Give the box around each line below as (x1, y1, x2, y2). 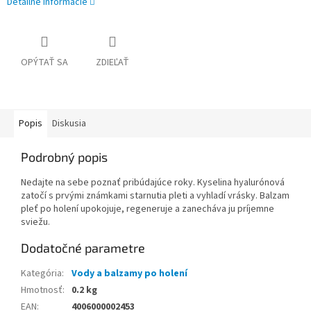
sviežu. (21, 215, 50, 230)
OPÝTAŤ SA (21, 56, 68, 70)
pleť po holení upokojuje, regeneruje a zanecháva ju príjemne (21, 202, 274, 217)
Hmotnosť (21, 283, 62, 298)
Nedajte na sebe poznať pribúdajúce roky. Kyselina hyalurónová (21, 176, 285, 190)
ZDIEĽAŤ (96, 56, 129, 70)
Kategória (21, 267, 62, 281)
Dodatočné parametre (21, 240, 145, 256)
